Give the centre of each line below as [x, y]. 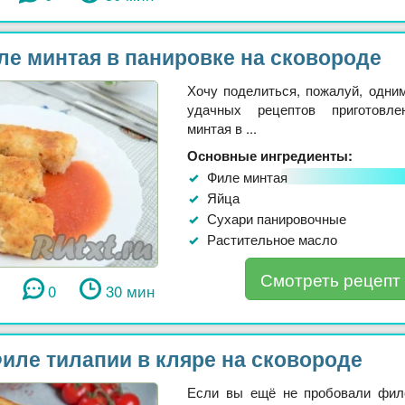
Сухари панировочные [277, 218]
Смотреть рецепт [330, 278]
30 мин [130, 291]
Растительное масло [272, 239]
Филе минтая [247, 176]
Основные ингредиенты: [270, 155]
